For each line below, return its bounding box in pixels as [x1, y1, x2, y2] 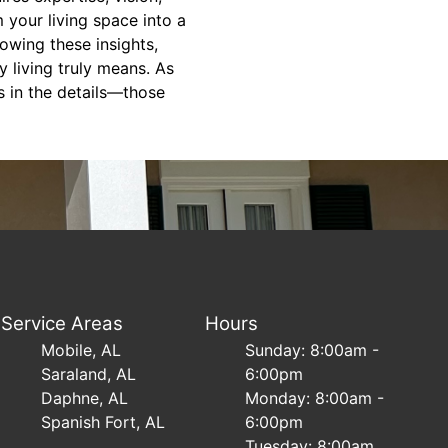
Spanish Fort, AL [41, 412, 166, 432]
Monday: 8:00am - [244, 388, 384, 408]
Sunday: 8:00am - [244, 340, 379, 360]
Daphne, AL [41, 388, 129, 408]
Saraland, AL [41, 364, 137, 384]
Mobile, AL [41, 340, 122, 360]
